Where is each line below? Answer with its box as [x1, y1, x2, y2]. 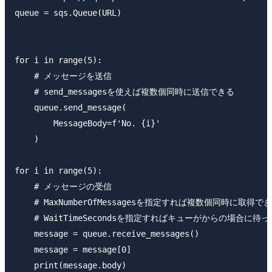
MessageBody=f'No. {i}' [15, 118, 160, 128]
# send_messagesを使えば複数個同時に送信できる [15, 86, 234, 97]
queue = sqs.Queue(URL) [15, 7, 121, 18]
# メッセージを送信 [15, 70, 112, 81]
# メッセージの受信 [15, 181, 112, 191]
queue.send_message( [15, 102, 126, 112]
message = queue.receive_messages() [15, 228, 199, 239]
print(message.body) [15, 260, 126, 270]
